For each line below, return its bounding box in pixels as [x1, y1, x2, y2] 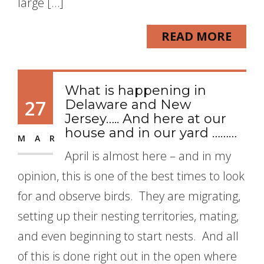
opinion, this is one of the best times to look [18, 168, 245, 184]
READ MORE [161, 28, 232, 44]
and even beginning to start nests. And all [18, 228, 239, 244]
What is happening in [65, 82, 206, 98]
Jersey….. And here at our [65, 111, 226, 127]
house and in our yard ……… [65, 125, 237, 141]
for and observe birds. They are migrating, [18, 188, 240, 204]
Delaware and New [65, 97, 191, 113]
